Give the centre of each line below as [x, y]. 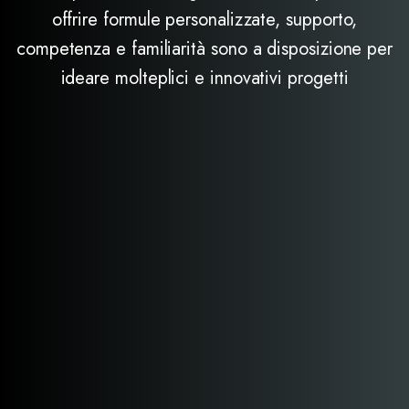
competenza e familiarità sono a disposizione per [204, 48]
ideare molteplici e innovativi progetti [204, 78]
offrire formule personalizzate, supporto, [204, 19]
